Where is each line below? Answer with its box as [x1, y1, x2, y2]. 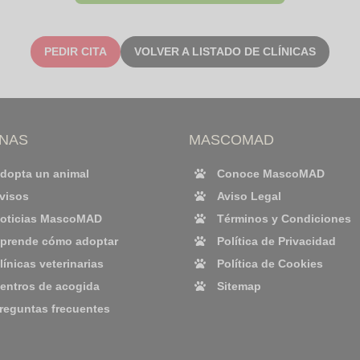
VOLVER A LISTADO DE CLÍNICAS [134, 45, 316, 58]
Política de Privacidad [216, 235, 336, 247]
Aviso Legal [216, 190, 281, 202]
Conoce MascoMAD [216, 167, 325, 180]
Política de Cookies [216, 257, 323, 270]
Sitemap [216, 280, 261, 292]
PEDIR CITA [44, 45, 107, 58]
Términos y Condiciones [216, 212, 351, 225]
